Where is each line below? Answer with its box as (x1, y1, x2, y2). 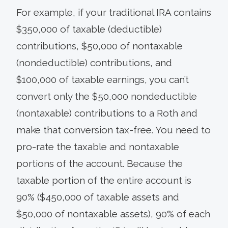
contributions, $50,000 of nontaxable (16, 40, 183, 51)
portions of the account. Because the (16, 158, 183, 169)
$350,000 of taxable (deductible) (16, 23, 162, 35)
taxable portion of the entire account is (16, 175, 191, 186)
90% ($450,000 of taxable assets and (16, 191, 179, 203)
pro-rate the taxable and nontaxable (16, 141, 179, 152)
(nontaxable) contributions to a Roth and (16, 107, 197, 119)
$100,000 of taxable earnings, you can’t (16, 74, 189, 85)
